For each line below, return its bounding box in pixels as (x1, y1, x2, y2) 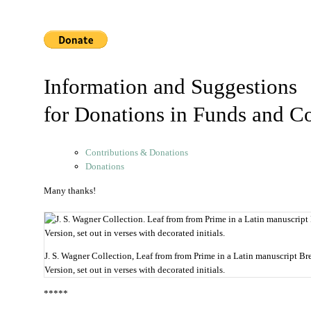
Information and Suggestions (44, 74, 297, 99)
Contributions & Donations (85, 147, 188, 158)
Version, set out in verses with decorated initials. (44, 264, 225, 275)
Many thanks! (44, 185, 96, 196)
